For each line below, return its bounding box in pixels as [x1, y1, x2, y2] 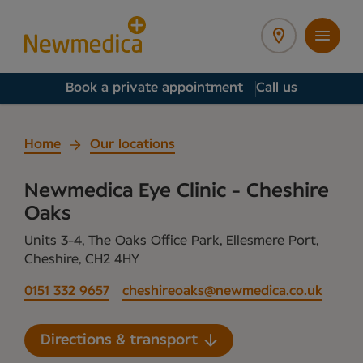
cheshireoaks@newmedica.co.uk [122, 284, 322, 298]
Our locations [90, 138, 175, 151]
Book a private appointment [66, 81, 243, 94]
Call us [256, 81, 297, 94]
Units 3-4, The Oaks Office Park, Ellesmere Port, [24, 234, 318, 248]
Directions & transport [41, 332, 198, 348]
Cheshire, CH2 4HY [24, 253, 139, 267]
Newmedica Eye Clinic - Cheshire [24, 181, 329, 201]
